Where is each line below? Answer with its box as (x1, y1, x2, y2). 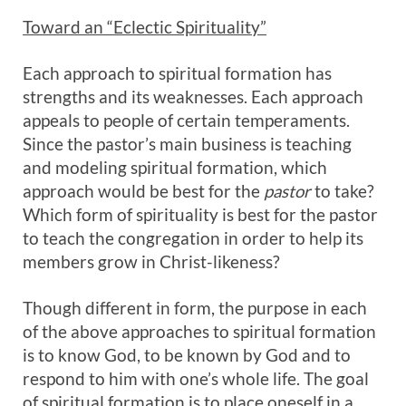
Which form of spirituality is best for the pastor (23, 204, 378, 225)
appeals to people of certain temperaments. (23, 110, 350, 130)
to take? (311, 180, 374, 201)
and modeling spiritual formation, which (23, 157, 327, 178)
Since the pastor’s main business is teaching (23, 133, 352, 154)
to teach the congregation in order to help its (23, 227, 363, 248)
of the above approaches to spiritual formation (23, 321, 376, 342)
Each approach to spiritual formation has (23, 63, 332, 83)
